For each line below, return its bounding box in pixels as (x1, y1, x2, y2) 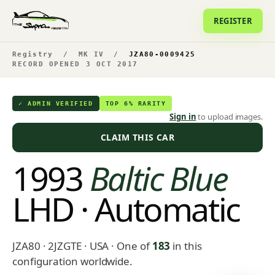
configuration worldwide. (12, 254, 133, 268)
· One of (111, 239, 152, 253)
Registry (12, 50, 53, 58)
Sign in (169, 111, 196, 122)
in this (170, 239, 202, 253)
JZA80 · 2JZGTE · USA (12, 239, 112, 253)
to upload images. (196, 111, 263, 122)
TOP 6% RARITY (105, 100, 166, 107)
